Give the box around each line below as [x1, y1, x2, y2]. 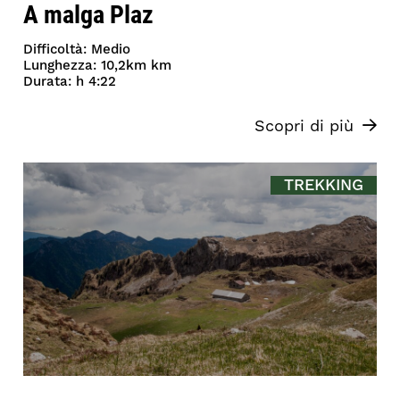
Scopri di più [254, 115, 354, 137]
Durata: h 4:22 [23, 72, 117, 90]
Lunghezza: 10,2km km [23, 56, 172, 74]
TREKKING [283, 174, 363, 196]
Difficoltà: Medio [23, 40, 131, 58]
